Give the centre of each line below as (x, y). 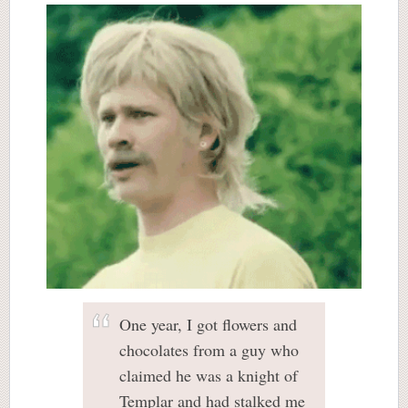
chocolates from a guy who (209, 350)
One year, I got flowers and (208, 325)
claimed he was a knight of (209, 376)
